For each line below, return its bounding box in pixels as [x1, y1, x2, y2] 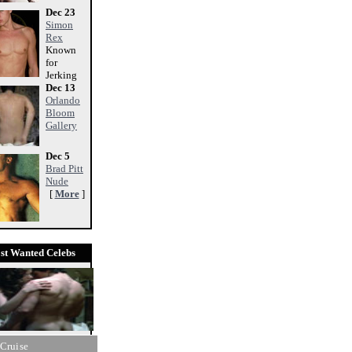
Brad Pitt [46, 163, 83, 174]
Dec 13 [46, 82, 75, 93]
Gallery [46, 119, 77, 131]
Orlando [46, 94, 80, 106]
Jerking [46, 69, 77, 81]
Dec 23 [46, 6, 75, 18]
